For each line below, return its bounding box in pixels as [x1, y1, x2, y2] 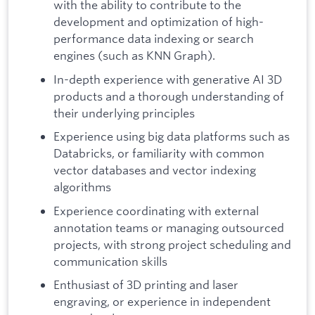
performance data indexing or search [53, 30, 254, 46]
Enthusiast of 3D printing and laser [53, 277, 238, 292]
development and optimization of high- [53, 13, 264, 29]
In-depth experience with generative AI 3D [53, 71, 282, 86]
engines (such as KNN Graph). [53, 47, 215, 63]
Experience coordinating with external [53, 202, 259, 218]
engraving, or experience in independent [53, 294, 271, 309]
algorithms [53, 179, 111, 195]
